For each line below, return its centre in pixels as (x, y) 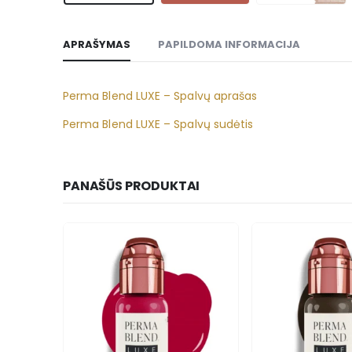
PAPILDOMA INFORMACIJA (229, 45)
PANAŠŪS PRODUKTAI (132, 186)
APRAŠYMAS (97, 45)
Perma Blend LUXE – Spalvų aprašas (160, 96)
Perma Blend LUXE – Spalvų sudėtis (158, 125)
